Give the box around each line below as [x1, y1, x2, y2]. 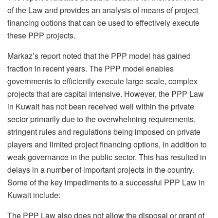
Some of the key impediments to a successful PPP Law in [7, 176, 205, 188]
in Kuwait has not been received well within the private [7, 100, 194, 112]
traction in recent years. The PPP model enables [7, 62, 174, 74]
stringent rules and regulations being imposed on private [7, 126, 200, 137]
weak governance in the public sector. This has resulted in [7, 151, 206, 163]
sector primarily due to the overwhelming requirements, [7, 113, 196, 125]
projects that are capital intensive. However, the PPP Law [7, 88, 204, 99]
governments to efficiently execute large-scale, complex [7, 75, 198, 87]
